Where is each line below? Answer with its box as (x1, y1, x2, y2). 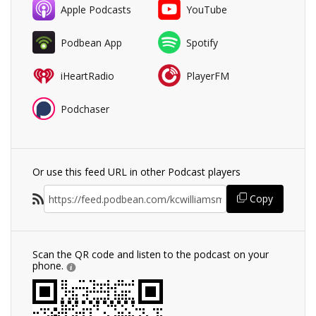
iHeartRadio (61, 68, 114, 83)
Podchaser (61, 102, 109, 116)
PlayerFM (186, 68, 229, 83)
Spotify (186, 35, 218, 49)
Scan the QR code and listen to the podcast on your (32, 248, 269, 262)
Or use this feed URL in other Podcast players (32, 165, 241, 179)
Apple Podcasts (61, 2, 131, 16)
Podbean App (61, 35, 122, 49)
